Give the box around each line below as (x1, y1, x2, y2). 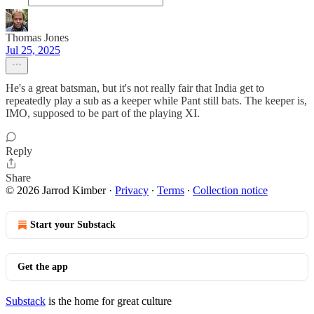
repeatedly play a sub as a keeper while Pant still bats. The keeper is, (6, 95, 307, 107)
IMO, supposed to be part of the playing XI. (6, 107, 200, 119)
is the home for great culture (46, 295, 172, 307)
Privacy (115, 184, 149, 196)
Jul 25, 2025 (6, 44, 60, 56)
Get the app (18, 261, 68, 272)
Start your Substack (30, 219, 116, 230)
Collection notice (193, 184, 268, 196)
